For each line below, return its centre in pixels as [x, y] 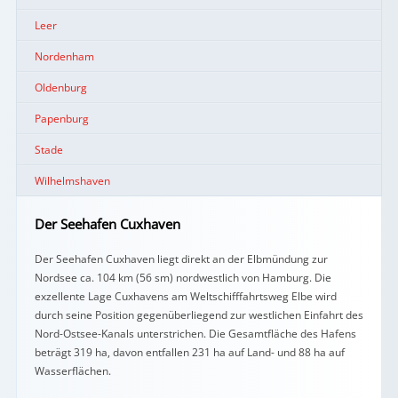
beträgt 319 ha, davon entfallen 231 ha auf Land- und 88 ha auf [189, 352]
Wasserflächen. [72, 371]
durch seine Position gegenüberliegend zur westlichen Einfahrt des [199, 315]
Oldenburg [60, 88]
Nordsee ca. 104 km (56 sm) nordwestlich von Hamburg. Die [183, 278]
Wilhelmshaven [72, 181]
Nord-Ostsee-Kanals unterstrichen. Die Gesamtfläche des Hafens [195, 334]
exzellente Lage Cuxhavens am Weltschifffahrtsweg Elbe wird [185, 296]
